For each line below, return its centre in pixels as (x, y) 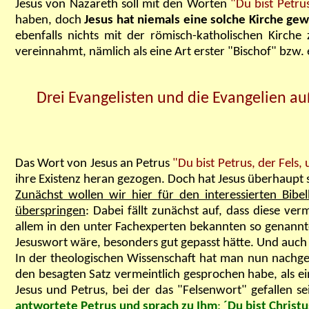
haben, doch (48, 20)
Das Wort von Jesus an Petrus (94, 164)
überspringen (50, 212)
